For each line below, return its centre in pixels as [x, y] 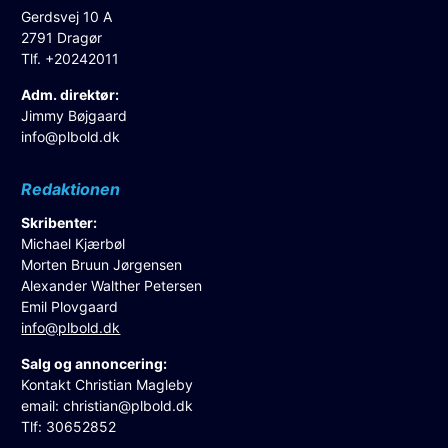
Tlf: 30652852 [69, 426]
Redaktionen [71, 188]
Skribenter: [59, 222]
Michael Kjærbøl [73, 243]
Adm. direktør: [70, 94]
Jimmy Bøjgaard [74, 115]
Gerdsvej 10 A [67, 16]
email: [42, 405]
